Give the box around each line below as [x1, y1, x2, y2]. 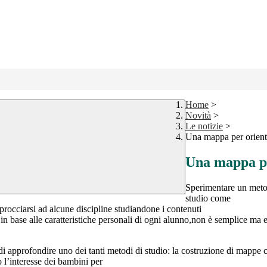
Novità [185, 110, 211, 121]
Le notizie [185, 121, 223, 132]
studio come [185, 193, 231, 204]
